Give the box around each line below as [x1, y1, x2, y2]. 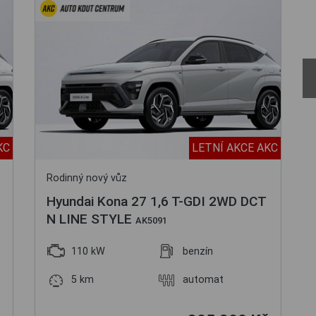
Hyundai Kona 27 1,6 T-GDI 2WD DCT [47, 193, 266, 209]
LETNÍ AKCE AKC [192, 141, 278, 154]
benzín [183, 245, 213, 257]
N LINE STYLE [47, 211, 135, 227]
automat [183, 274, 224, 286]
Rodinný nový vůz [47, 172, 127, 184]
